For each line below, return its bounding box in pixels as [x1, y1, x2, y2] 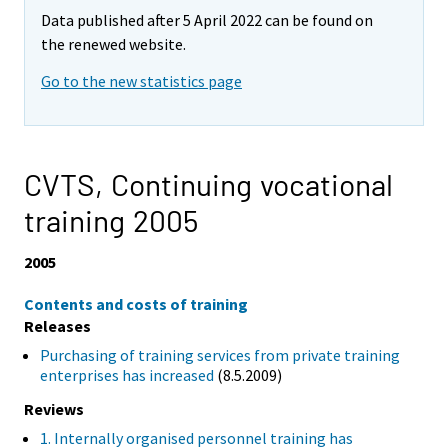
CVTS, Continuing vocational [24, 166, 393, 203]
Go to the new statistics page [41, 71, 242, 92]
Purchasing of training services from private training [40, 344, 400, 365]
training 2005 [24, 202, 198, 239]
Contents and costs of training [24, 293, 248, 314]
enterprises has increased [40, 364, 214, 385]
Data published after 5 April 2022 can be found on [41, 10, 373, 31]
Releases [24, 315, 91, 336]
